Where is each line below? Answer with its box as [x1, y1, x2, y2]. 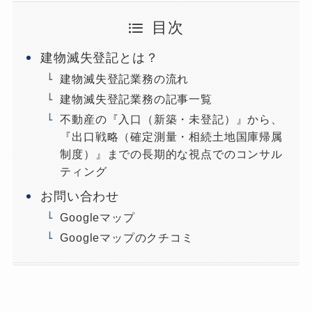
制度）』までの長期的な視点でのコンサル [60, 148, 283, 161]
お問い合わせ [40, 189, 120, 204]
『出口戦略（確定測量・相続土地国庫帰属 [60, 130, 283, 143]
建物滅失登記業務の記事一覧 [60, 93, 212, 106]
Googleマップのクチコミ [60, 231, 194, 244]
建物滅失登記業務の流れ [60, 72, 189, 86]
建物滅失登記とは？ [40, 51, 159, 65]
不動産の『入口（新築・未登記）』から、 [60, 113, 283, 126]
